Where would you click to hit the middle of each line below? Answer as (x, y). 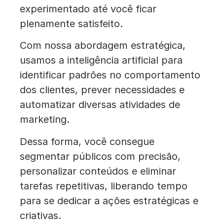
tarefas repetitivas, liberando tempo (104, 186)
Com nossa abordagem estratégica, (103, 46)
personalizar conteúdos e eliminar (98, 171)
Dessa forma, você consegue (87, 141)
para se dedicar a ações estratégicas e (109, 201)
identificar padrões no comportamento (110, 75)
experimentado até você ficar (88, 9)
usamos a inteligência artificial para (101, 60)
